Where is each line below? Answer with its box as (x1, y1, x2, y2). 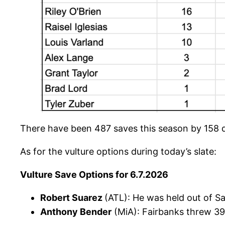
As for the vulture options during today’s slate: (20, 146, 219, 157)
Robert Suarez (40, 192, 104, 203)
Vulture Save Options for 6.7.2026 (20, 169, 168, 180)
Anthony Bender (40, 206, 111, 217)
